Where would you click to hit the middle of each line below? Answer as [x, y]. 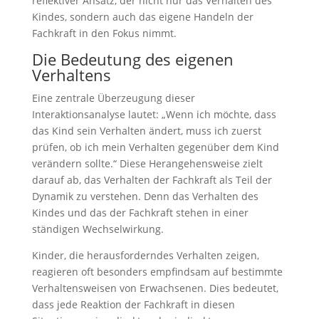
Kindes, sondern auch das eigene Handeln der [142, 17]
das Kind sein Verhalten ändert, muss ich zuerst [146, 131]
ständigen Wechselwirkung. [98, 229]
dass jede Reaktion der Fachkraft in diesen [133, 304]
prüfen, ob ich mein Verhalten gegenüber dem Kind [155, 147]
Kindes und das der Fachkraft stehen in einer [140, 213]
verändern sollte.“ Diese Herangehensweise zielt [147, 163]
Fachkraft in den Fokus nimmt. [104, 33]
